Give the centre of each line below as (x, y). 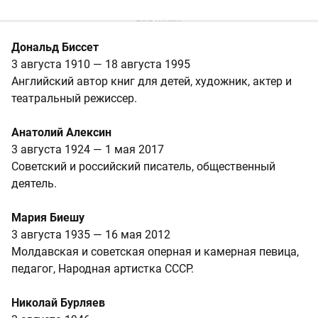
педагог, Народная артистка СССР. (103, 268)
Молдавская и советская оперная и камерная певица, (155, 251)
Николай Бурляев (58, 302)
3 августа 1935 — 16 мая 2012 (91, 234)
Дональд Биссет (55, 47)
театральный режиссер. (74, 98)
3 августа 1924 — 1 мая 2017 (88, 149)
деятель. (34, 183)
